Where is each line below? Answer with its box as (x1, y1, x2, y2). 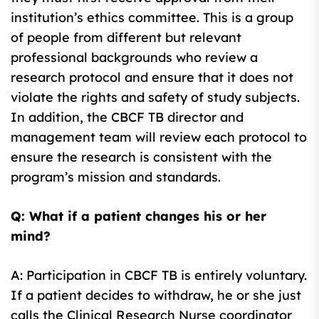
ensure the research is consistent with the (11, 148, 272, 165)
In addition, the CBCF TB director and (11, 108, 244, 125)
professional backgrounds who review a (11, 48, 258, 66)
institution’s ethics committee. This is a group (11, 9, 293, 26)
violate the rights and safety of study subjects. (11, 88, 300, 105)
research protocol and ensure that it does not (11, 68, 293, 85)
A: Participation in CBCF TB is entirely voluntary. (11, 266, 307, 283)
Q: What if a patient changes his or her (11, 207, 266, 224)
